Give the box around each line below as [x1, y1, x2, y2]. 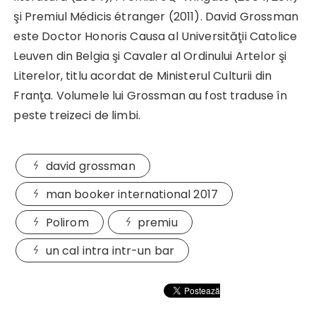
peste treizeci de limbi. [13, 107, 141, 123]
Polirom [45, 214, 89, 231]
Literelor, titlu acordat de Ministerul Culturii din [13, 67, 272, 84]
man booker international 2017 [45, 186, 218, 202]
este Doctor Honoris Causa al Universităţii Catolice [13, 28, 298, 44]
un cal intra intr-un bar [45, 242, 175, 259]
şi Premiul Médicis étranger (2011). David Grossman [13, 8, 298, 25]
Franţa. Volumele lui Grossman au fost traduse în [13, 87, 287, 104]
